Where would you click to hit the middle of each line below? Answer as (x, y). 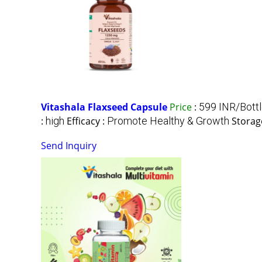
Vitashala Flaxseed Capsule (104, 107)
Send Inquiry (69, 146)
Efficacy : (87, 121)
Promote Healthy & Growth (168, 121)
